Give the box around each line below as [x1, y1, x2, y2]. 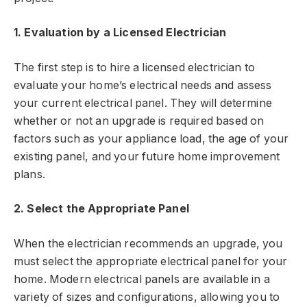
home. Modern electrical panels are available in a [14, 272, 270, 286]
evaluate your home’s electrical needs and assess [14, 78, 272, 92]
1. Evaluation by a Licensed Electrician [14, 26, 227, 40]
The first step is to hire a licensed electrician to [14, 60, 256, 74]
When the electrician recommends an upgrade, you [14, 236, 283, 250]
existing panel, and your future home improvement [14, 149, 280, 163]
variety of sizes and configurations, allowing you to [14, 290, 280, 304]
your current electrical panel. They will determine [14, 96, 272, 110]
